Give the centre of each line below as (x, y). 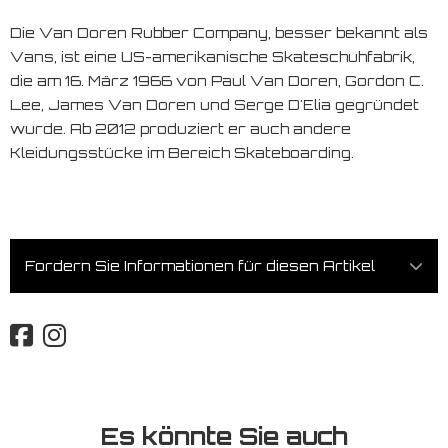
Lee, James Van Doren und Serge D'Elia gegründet (214, 104)
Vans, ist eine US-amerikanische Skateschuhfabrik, (212, 56)
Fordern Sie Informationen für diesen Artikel (200, 265)
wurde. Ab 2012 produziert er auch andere (180, 128)
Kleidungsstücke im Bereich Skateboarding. (182, 152)
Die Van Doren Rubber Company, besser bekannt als (219, 32)
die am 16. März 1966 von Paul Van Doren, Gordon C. (217, 80)
